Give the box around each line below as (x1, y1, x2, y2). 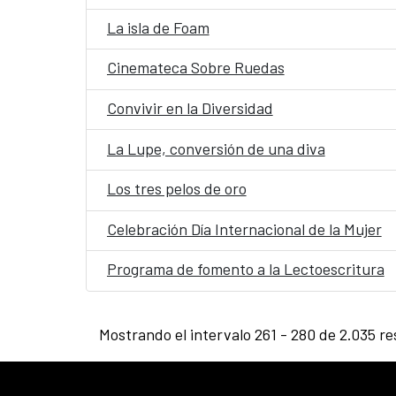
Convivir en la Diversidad (106, 97, 273, 118)
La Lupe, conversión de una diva (106, 138, 325, 158)
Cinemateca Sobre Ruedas (106, 57, 285, 78)
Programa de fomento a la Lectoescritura (106, 259, 385, 279)
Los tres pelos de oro (106, 179, 247, 199)
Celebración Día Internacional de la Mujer (106, 218, 382, 239)
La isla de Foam (106, 17, 209, 37)
